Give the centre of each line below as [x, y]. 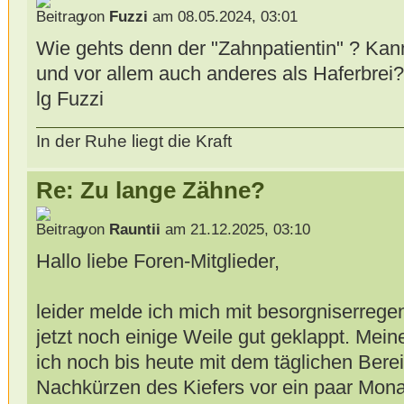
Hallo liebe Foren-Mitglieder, [157, 262]
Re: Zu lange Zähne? [150, 190]
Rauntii [134, 230]
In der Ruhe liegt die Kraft [133, 141]
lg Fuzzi [69, 99]
